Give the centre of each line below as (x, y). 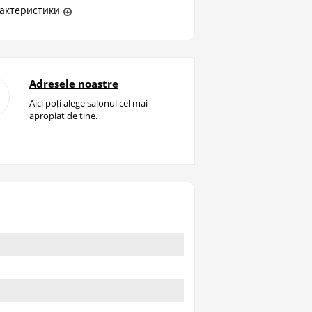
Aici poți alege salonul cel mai (88, 103)
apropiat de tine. (63, 116)
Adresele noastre (73, 84)
